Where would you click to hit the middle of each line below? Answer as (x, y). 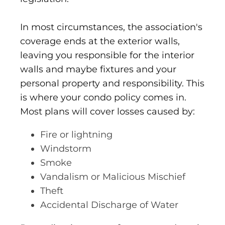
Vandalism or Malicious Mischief (113, 177)
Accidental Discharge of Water (109, 205)
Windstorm (66, 149)
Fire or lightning (76, 135)
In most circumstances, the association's (111, 27)
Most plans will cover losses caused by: (107, 112)
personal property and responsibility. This (112, 84)
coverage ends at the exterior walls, (100, 41)
